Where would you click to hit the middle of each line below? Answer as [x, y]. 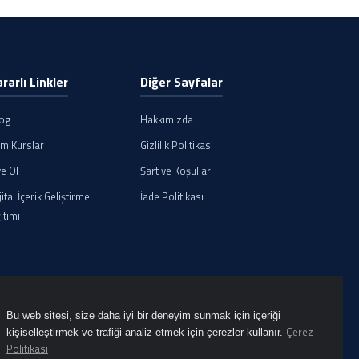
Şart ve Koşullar [175, 171]
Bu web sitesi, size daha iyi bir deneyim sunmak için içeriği [143, 315]
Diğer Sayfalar [181, 82]
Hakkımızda [166, 119]
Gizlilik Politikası [176, 145]
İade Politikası [171, 196]
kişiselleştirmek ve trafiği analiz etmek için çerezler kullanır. [146, 332]
